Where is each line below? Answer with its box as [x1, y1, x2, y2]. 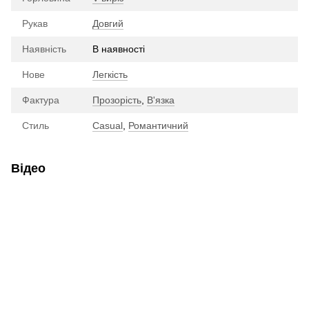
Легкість [92, 68, 128, 80]
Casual [92, 119, 123, 131]
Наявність [22, 43, 66, 54]
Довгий [92, 17, 123, 29]
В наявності [92, 43, 145, 54]
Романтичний [128, 119, 188, 131]
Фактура [22, 94, 59, 106]
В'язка [147, 94, 175, 106]
